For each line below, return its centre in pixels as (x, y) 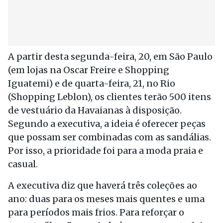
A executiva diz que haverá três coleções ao (103, 185)
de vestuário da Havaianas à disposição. (95, 110)
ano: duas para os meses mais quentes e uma (106, 199)
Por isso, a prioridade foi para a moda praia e (106, 151)
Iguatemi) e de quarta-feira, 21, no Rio (92, 83)
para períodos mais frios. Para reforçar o (96, 212)
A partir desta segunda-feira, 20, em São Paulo (110, 56)
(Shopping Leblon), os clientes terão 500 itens (110, 97)
